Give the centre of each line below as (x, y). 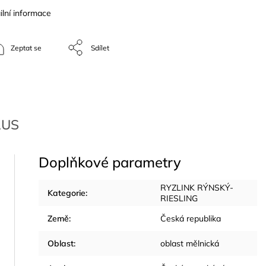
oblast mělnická (189, 243)
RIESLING (179, 198)
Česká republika (190, 218)
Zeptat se (26, 48)
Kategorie (66, 193)
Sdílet (100, 48)
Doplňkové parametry (110, 162)
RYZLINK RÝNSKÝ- (197, 187)
